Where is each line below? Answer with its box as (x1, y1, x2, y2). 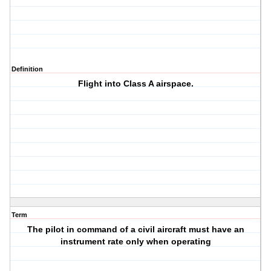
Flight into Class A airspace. (77, 79, 194, 89)
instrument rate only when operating (60, 237, 211, 247)
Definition (11, 65, 43, 73)
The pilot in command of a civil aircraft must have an (27, 224, 244, 235)
